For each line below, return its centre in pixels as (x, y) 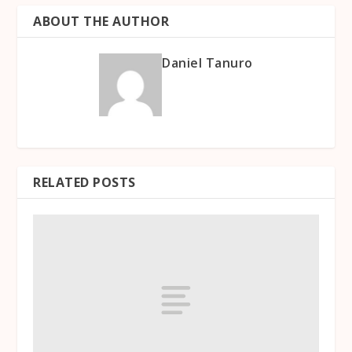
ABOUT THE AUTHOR (101, 22)
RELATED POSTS (84, 183)
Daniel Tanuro (207, 63)
